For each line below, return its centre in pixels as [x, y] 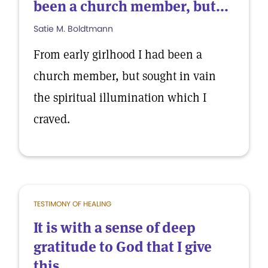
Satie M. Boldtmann [73, 29]
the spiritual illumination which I [120, 98]
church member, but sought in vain [125, 76]
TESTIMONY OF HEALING [72, 204]
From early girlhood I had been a [118, 54]
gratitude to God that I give [123, 247]
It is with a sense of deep [115, 228]
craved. [52, 119]
